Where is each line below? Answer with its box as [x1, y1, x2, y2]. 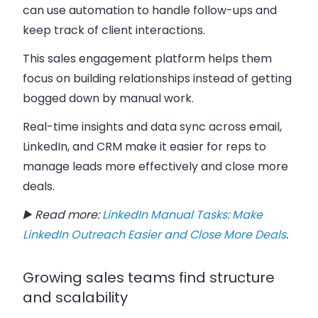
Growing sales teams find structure [23, 267, 275, 287]
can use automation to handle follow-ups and [23, 1, 277, 18]
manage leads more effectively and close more [23, 158, 288, 175]
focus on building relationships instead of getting [23, 70, 292, 87]
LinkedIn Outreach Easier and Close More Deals [23, 226, 286, 243]
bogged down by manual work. [23, 89, 194, 106]
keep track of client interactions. [23, 21, 205, 38]
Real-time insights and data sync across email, [23, 118, 282, 135]
